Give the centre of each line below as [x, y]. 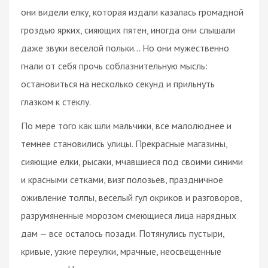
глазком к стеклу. [56, 101]
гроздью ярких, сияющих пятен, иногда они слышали [128, 30]
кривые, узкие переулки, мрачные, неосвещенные [121, 251]
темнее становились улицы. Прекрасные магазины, [124, 143]
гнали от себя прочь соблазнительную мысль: [114, 66]
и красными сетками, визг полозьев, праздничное [122, 179]
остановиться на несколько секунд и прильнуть [118, 83]
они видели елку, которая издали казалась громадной [132, 12]
